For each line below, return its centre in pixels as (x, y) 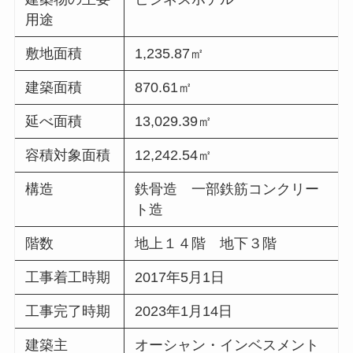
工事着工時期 (68, 278)
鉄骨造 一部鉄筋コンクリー (227, 190)
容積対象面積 (68, 156)
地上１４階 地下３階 (206, 244)
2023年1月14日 (184, 312)
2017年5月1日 (180, 278)
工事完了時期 (68, 312)
